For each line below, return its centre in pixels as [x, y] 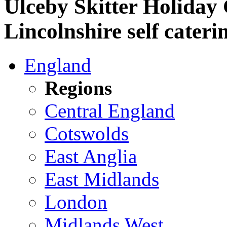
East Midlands [102, 179]
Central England [110, 111]
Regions [78, 88]
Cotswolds [87, 134]
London [76, 202]
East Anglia [91, 157]
